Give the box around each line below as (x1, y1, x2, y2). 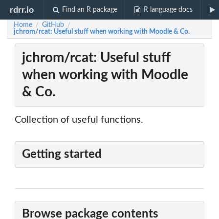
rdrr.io (10, 5, 34, 14)
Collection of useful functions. (15, 115, 143, 125)
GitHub (42, 22, 64, 28)
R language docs (143, 6, 193, 13)
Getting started (22, 149, 102, 161)
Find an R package (62, 6, 118, 13)
